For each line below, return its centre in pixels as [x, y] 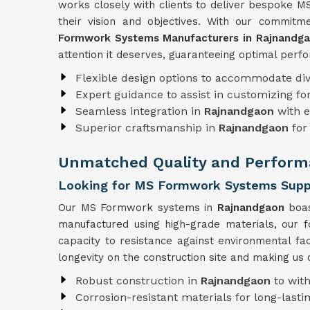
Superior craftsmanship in [147, 128]
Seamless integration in [140, 111]
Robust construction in [138, 281]
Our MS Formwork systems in [138, 208]
